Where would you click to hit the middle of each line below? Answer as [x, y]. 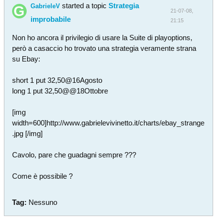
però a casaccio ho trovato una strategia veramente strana [104, 48]
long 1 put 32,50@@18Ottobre [60, 91]
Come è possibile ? [42, 176]
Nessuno [43, 202]
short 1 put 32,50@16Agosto [57, 80]
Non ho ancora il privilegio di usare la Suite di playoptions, [102, 38]
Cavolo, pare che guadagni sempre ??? [74, 155]
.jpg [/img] [27, 133]
